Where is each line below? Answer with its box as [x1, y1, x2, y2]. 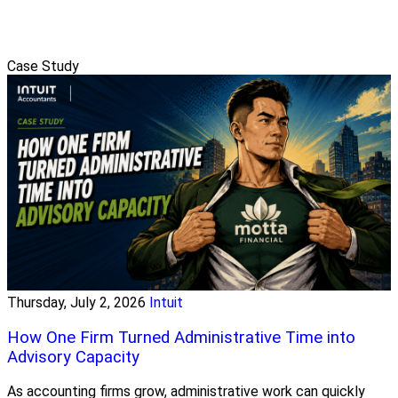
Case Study [7, 57, 79, 75]
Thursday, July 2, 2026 [7, 293, 146, 311]
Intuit [149, 293, 183, 311]
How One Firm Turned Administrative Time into [7, 327, 355, 347]
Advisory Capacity [7, 346, 139, 367]
